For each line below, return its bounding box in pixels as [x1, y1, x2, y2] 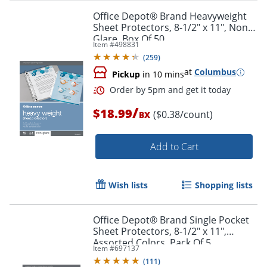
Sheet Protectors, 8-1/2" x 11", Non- [93, 21, 251, 35]
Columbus [194, 66, 236, 78]
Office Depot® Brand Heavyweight [93, 10, 247, 23]
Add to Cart [150, 140, 198, 154]
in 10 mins [140, 69, 184, 80]
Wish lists [108, 179, 148, 191]
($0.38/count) [153, 108, 213, 122]
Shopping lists [195, 179, 253, 191]
